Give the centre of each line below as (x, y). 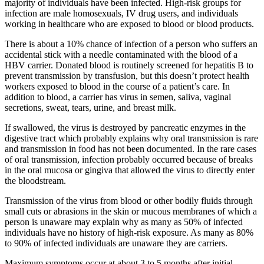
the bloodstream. (35, 180)
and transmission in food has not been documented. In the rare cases (131, 148)
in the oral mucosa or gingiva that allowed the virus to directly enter (130, 170)
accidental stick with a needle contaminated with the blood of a (121, 54)
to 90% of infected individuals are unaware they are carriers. (116, 243)
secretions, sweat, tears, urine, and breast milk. (90, 107)
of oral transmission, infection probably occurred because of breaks (129, 159)
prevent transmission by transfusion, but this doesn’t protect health (127, 75)
